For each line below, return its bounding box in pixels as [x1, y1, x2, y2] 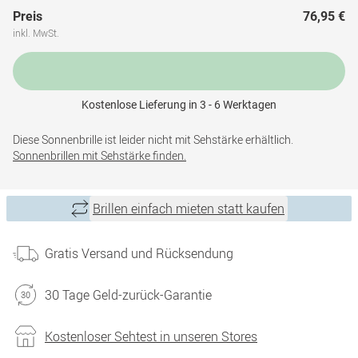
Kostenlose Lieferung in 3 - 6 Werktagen [82, 98, 276, 111]
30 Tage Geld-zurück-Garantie [45, 286, 212, 304]
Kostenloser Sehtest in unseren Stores [45, 328, 257, 345]
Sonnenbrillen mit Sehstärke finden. [13, 148, 186, 163]
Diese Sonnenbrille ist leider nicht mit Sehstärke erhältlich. [13, 132, 293, 147]
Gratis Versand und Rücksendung [45, 245, 233, 262]
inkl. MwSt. [13, 26, 59, 39]
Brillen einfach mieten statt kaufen [93, 200, 284, 217]
